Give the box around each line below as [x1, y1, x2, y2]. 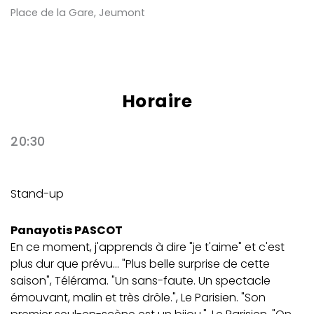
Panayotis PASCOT [11, 221, 123, 238]
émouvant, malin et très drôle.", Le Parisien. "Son [11, 289, 266, 306]
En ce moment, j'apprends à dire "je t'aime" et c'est [11, 238, 285, 255]
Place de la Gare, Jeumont [11, 5, 145, 20]
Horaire [121, 88, 193, 114]
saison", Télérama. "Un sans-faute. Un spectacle [11, 272, 271, 289]
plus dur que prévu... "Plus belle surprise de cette [11, 255, 270, 272]
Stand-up [11, 185, 64, 202]
